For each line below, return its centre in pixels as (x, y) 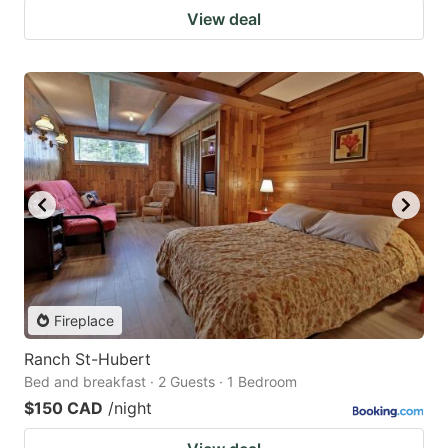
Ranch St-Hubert (87, 358)
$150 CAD (63, 407)
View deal (224, 19)
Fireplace (84, 320)
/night (130, 407)
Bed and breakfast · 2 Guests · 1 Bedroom (160, 381)
